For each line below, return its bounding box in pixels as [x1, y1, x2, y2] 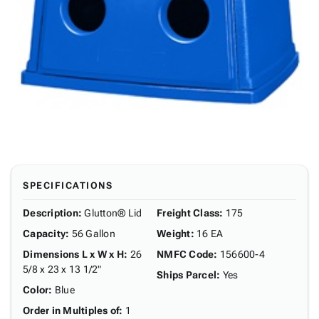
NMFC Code [157, 249, 214, 260]
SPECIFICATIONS [23, 180, 113, 191]
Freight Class [157, 207, 220, 219]
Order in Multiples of [23, 305, 120, 316]
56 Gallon [71, 228, 115, 239]
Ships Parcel [157, 269, 216, 281]
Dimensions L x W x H [23, 249, 124, 260]
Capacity [23, 228, 66, 239]
